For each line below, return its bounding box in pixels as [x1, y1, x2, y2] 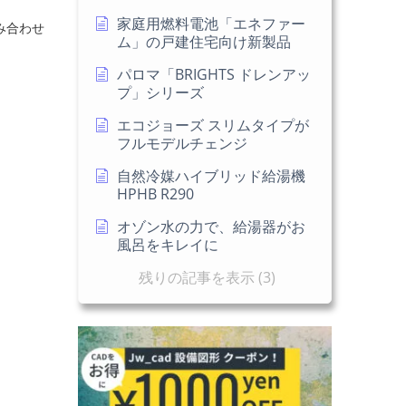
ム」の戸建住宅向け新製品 [117, 32, 291, 52]
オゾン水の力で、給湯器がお [117, 217, 305, 237]
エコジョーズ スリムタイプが [117, 115, 309, 135]
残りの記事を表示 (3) [139, 267, 275, 287]
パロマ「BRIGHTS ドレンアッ [117, 64, 311, 84]
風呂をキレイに [117, 235, 218, 255]
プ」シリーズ [117, 82, 204, 102]
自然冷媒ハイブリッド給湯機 [117, 166, 305, 186]
